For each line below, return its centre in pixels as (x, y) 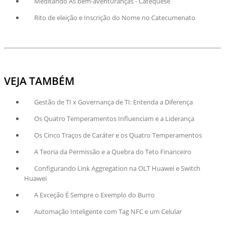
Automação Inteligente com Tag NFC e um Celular (108, 212)
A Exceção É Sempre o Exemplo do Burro (94, 195)
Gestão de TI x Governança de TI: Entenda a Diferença (113, 102)
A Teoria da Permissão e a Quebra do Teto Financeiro (113, 152)
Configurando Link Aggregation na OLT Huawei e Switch (117, 168)
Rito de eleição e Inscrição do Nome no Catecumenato (115, 17)
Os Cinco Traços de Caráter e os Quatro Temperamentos (118, 135)
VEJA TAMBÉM (39, 81)
